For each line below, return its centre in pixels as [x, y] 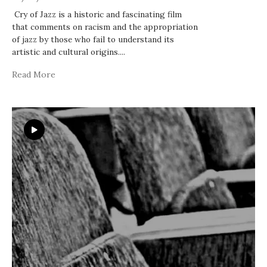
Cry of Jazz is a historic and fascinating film [97, 14]
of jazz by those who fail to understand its [93, 39]
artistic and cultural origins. [66, 52]
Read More [34, 74]
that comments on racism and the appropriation [105, 27]
